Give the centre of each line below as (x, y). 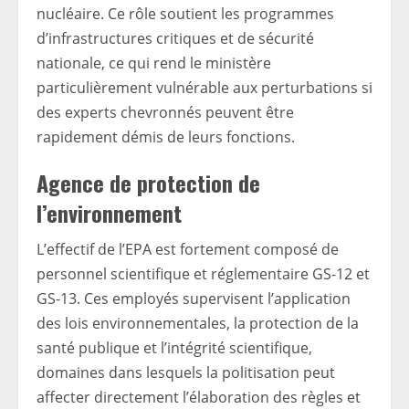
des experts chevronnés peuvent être (165, 113)
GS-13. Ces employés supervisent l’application (194, 299)
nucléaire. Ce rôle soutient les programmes (185, 14)
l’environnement (109, 213)
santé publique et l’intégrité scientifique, (174, 348)
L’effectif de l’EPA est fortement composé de (188, 250)
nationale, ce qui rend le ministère (154, 63)
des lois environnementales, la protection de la (198, 324)
